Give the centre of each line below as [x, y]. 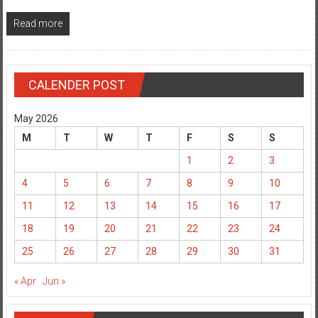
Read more [38, 23]
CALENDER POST [76, 84]
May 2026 [36, 118]
